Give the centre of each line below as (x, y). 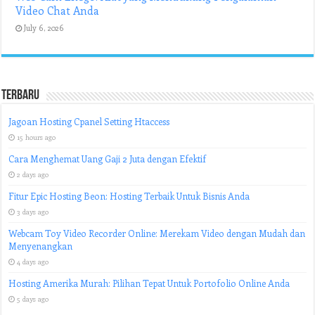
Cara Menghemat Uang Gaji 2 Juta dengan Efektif (108, 159)
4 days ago (33, 262)
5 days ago (33, 299)
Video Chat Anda (58, 11)
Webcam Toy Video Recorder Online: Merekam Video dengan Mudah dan (157, 233)
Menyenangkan (41, 246)
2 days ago (33, 174)
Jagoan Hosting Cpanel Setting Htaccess (89, 121)
